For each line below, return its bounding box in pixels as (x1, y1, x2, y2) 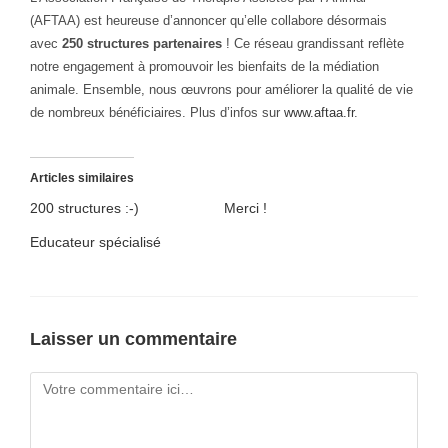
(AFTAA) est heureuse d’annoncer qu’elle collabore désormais (30, 13, 387, 28)
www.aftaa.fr (284, 105, 354, 120)
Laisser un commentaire (30, 329, 237, 349)
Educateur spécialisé (30, 234, 161, 250)
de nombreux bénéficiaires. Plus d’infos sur (30, 105, 284, 120)
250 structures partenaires (62, 36, 222, 51)
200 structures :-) (30, 200, 139, 216)
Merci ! (224, 200, 267, 216)
